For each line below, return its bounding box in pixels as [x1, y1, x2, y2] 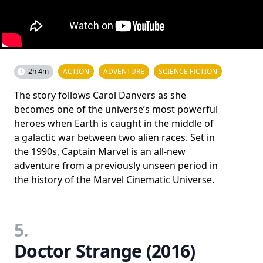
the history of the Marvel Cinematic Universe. [14, 173, 214, 186]
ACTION [63, 66, 89, 76]
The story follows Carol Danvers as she [14, 88, 186, 102]
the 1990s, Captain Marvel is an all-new [14, 144, 186, 158]
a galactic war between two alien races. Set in [14, 130, 215, 144]
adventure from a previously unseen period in [14, 159, 218, 172]
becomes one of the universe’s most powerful [14, 102, 218, 116]
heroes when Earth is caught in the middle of [14, 116, 214, 130]
